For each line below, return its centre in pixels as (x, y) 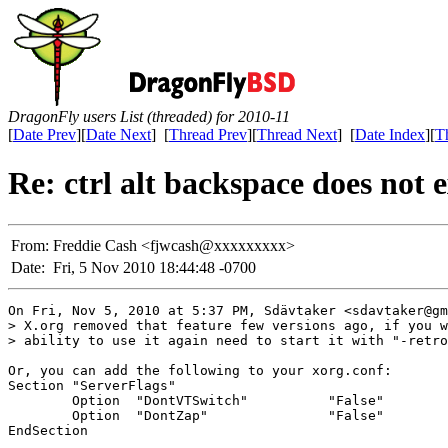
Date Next (118, 134)
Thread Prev (208, 134)
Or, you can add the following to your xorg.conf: (200, 370)
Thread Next (297, 134)
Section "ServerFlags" (92, 385)
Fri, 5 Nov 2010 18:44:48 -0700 (154, 267)
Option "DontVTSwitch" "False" (196, 400)
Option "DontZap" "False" (196, 415)
